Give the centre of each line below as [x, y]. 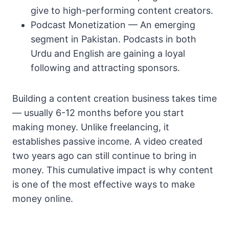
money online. [43, 199]
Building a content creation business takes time [114, 99]
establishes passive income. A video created [107, 142]
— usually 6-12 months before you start [98, 113]
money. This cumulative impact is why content [113, 170]
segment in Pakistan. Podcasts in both [113, 39]
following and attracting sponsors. [105, 68]
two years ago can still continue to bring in [105, 156]
